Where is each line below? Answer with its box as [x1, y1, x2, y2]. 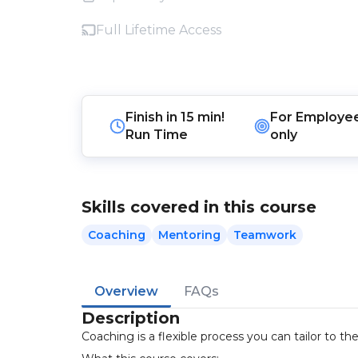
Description [82, 308, 180, 328]
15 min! [181, 109, 225, 125]
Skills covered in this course [82, 197, 316, 217]
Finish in [125, 109, 181, 125]
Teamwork [233, 228, 296, 242]
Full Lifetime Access [96, 22, 221, 38]
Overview [94, 284, 158, 299]
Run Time [125, 127, 189, 142]
